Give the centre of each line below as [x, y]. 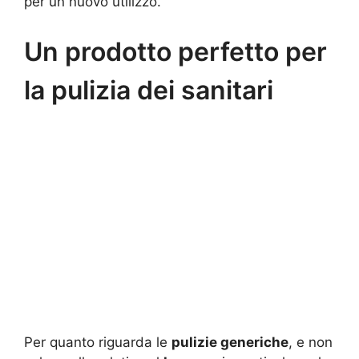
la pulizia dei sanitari [149, 90]
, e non [311, 342]
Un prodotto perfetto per [175, 51]
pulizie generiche [230, 342]
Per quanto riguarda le [98, 342]
